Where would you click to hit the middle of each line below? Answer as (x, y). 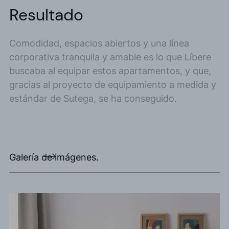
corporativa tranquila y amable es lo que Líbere (110, 57)
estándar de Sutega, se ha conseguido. (93, 98)
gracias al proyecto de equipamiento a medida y (113, 84)
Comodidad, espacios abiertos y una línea (99, 43)
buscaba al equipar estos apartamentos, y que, (110, 71)
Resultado (46, 15)
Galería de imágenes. (54, 157)
